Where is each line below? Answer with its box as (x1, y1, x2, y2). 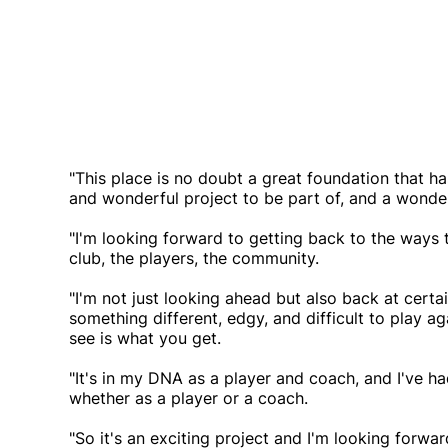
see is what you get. (69, 328, 221, 349)
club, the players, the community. (69, 248, 319, 269)
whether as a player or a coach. (69, 388, 308, 409)
